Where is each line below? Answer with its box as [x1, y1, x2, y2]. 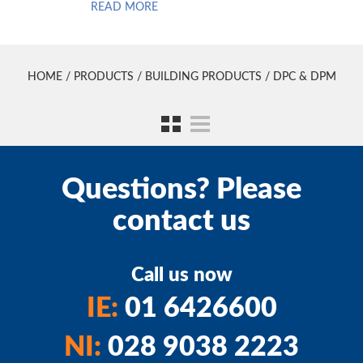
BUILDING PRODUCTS [144, 71, 262, 83]
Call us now [130, 265, 233, 285]
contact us [113, 206, 250, 236]
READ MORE [90, 2, 158, 14]
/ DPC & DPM [261, 71, 336, 83]
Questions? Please [62, 174, 301, 204]
